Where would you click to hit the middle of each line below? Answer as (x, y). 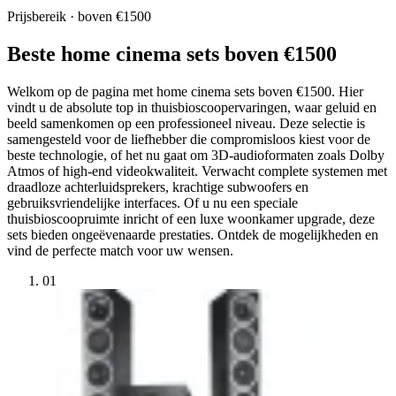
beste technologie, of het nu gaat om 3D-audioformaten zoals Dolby (196, 155)
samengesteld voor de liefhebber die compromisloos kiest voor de (189, 139)
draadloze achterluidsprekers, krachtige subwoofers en (158, 187)
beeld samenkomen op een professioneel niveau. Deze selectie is (186, 123)
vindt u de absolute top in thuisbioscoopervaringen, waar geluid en (192, 107)
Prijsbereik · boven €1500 (79, 16)
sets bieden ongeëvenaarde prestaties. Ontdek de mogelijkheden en (193, 234)
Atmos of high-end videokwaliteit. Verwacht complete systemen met (197, 171)
